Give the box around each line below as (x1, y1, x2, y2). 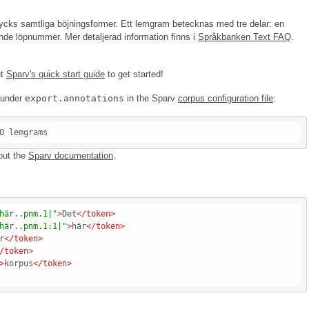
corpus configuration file (178, 93, 273, 104)
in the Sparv (124, 93, 178, 104)
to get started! (105, 69, 163, 80)
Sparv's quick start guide (6, 69, 105, 80)
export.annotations (25, 93, 124, 104)
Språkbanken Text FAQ (198, 32, 291, 43)
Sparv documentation (28, 150, 113, 161)
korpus (4, 259, 33, 269)
